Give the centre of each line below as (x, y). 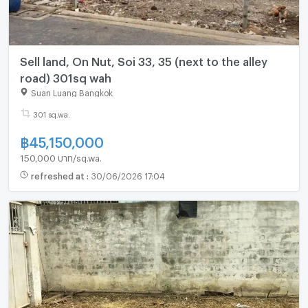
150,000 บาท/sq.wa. (60, 156)
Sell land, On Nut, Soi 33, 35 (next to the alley (143, 60)
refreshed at (58, 175)
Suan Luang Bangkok (71, 92)
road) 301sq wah (65, 76)
